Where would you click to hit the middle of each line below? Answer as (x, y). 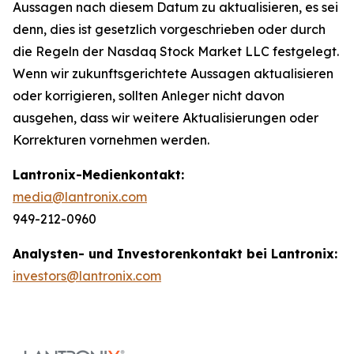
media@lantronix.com (80, 196)
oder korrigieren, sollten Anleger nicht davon (149, 95)
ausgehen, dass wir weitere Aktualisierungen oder (166, 117)
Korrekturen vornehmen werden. (111, 139)
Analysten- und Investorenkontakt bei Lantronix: (175, 253)
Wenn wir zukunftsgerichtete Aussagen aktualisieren (173, 73)
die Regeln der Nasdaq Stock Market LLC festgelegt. (176, 51)
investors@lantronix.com (87, 275)
